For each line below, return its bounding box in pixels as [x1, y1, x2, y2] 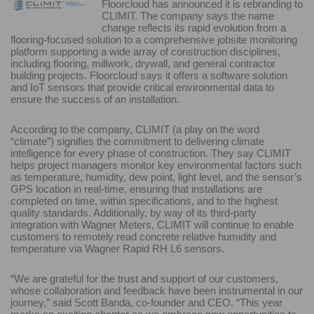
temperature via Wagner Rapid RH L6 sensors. [11, 242, 224, 254]
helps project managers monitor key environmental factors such [11, 158, 301, 171]
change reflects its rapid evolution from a [102, 21, 286, 34]
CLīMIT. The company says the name [102, 9, 274, 22]
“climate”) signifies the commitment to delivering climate [11, 135, 264, 147]
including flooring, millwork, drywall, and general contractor [11, 57, 275, 69]
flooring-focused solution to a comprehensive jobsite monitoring [11, 33, 297, 46]
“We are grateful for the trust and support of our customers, [11, 272, 278, 285]
